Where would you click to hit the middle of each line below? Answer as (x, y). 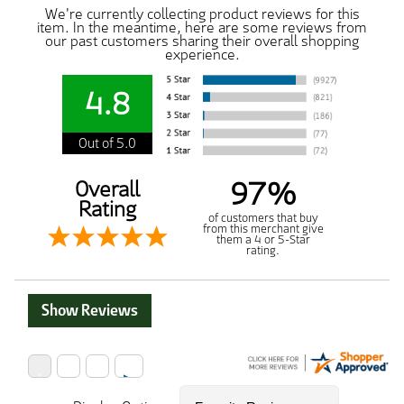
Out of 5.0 (107, 142)
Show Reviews (90, 311)
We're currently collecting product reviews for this (202, 14)
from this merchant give (263, 228)
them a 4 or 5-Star (263, 239)
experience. (202, 54)
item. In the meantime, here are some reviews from (202, 27)
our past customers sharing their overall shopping (202, 41)
